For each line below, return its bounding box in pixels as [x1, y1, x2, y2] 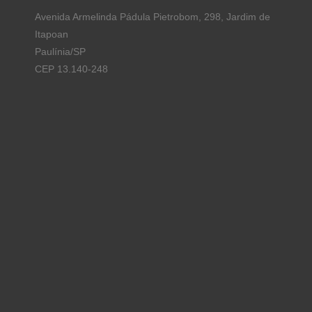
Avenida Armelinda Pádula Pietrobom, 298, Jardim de [35, 10, 270, 22]
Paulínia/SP [35, 45, 86, 57]
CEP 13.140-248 [35, 63, 108, 75]
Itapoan [35, 28, 68, 40]
